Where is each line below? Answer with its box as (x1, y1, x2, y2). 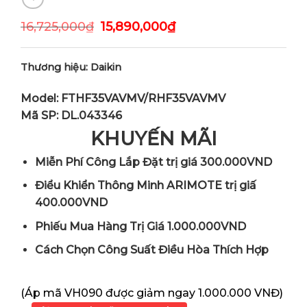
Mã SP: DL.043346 (21, 108, 122, 122)
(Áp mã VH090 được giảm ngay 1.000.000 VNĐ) (21, 286, 283, 300)
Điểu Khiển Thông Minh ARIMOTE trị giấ (34, 179, 256, 193)
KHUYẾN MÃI (90, 127, 217, 150)
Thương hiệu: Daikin (21, 60, 121, 73)
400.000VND (34, 196, 108, 210)
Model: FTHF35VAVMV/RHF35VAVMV (21, 91, 225, 105)
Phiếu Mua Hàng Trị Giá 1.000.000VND (34, 219, 246, 233)
